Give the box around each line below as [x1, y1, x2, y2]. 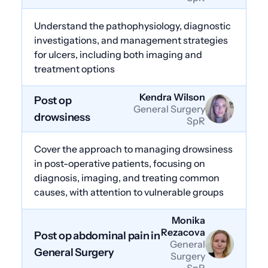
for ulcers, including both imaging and [34, 48, 202, 60]
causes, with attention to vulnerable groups [34, 185, 224, 198]
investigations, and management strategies [34, 33, 228, 46]
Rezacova [161, 226, 205, 238]
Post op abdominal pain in [34, 229, 160, 242]
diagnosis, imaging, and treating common [34, 171, 220, 184]
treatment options [34, 62, 115, 75]
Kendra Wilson [139, 90, 205, 103]
